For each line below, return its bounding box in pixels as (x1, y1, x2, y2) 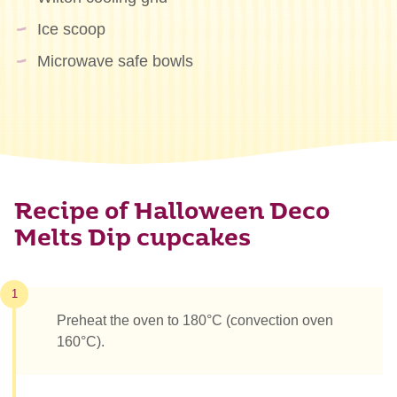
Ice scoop (36, 19, 105, 38)
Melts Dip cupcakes (14, 228, 251, 251)
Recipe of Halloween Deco (14, 201, 330, 224)
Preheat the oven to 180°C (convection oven (57, 312, 333, 328)
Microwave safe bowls (36, 51, 193, 70)
